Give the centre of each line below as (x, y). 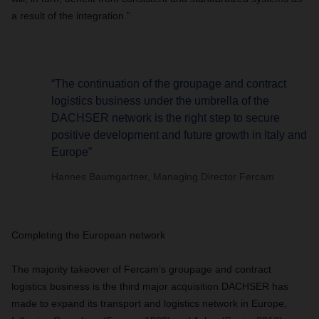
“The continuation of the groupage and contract (169, 84)
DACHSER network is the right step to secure (166, 118)
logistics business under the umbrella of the (160, 101)
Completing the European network (88, 235)
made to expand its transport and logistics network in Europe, (149, 303)
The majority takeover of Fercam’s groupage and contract (141, 269)
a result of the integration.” (71, 16)
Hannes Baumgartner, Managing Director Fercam (163, 177)
